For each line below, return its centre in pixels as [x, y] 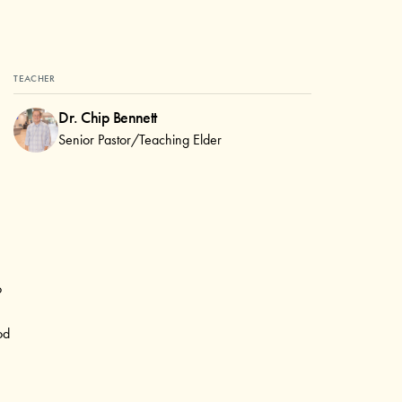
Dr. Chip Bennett [108, 118]
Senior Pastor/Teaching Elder [140, 140]
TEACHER [35, 78]
